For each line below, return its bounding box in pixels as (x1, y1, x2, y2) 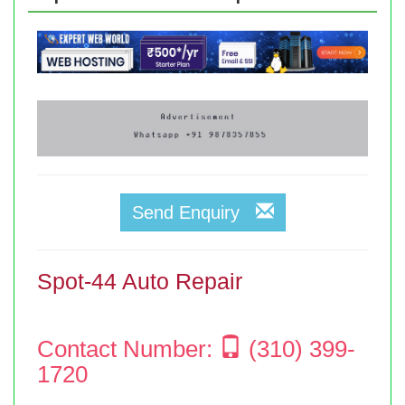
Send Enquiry (131, 202, 256, 222)
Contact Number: (37, 334, 219, 363)
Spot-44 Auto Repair (37, 268, 242, 294)
